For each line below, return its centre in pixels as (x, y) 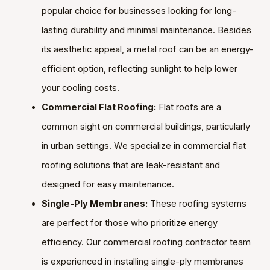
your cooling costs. (80, 88)
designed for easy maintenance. (108, 185)
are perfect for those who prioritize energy (129, 223)
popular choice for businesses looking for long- (139, 11)
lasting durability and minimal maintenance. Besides (146, 30)
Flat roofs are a (188, 108)
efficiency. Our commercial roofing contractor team (146, 243)
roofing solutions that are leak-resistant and (130, 165)
